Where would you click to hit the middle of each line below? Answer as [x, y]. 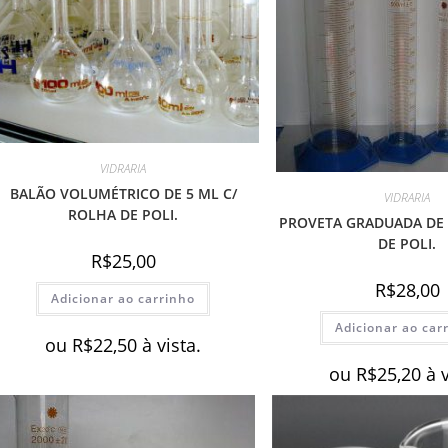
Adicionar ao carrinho [123, 299]
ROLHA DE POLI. [123, 215]
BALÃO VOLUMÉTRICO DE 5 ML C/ [123, 194]
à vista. [172, 345]
